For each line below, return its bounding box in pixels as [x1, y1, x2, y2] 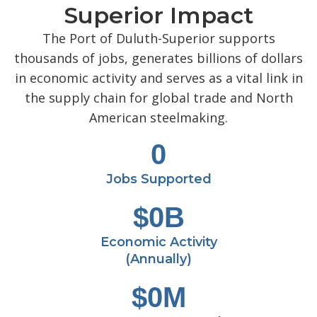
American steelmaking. [89, 109, 228, 127]
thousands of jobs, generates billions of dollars [14, 50, 303, 67]
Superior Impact [64, 1, 253, 30]
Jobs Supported [105, 171, 212, 188]
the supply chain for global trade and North [24, 89, 293, 107]
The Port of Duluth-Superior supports [42, 30, 275, 47]
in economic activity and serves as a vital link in [14, 69, 303, 87]
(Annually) [125, 251, 192, 267]
